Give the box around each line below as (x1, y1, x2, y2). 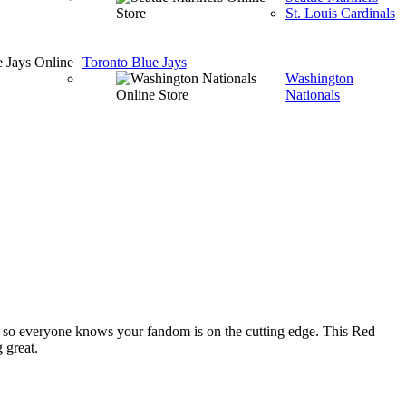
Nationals (285, 87, 341, 102)
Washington (285, 71, 354, 86)
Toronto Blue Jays (82, 54, 187, 70)
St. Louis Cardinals (285, 5, 396, 21)
